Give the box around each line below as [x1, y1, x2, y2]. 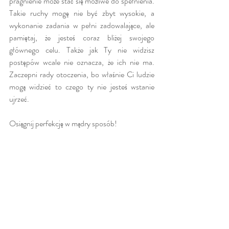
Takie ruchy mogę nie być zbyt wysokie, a [9, 7, 154, 19]
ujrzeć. [9, 93, 29, 105]
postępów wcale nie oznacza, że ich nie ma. [9, 56, 154, 68]
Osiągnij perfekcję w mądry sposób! [9, 117, 117, 129]
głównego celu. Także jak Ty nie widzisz [9, 43, 154, 56]
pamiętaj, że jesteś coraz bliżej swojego [9, 31, 154, 43]
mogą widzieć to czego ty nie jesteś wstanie [9, 80, 154, 93]
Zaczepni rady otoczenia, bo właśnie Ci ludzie [9, 68, 154, 80]
